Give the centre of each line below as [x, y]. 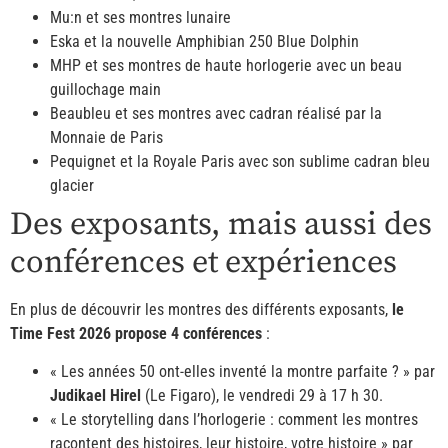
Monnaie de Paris [106, 137]
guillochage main [105, 89]
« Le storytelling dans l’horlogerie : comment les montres [234, 420]
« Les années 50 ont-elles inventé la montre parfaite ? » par [242, 372]
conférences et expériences [203, 262]
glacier [72, 185]
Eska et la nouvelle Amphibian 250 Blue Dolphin [204, 41]
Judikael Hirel [95, 396]
